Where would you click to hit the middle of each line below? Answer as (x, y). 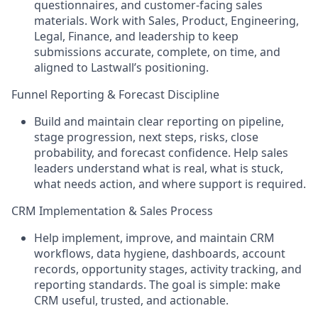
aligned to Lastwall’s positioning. (121, 67)
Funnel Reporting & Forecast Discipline (115, 94)
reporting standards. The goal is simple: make (157, 285)
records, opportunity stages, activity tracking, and (168, 269)
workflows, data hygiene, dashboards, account (160, 253)
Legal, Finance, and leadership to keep (136, 36)
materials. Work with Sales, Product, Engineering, (166, 21)
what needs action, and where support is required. (170, 184)
